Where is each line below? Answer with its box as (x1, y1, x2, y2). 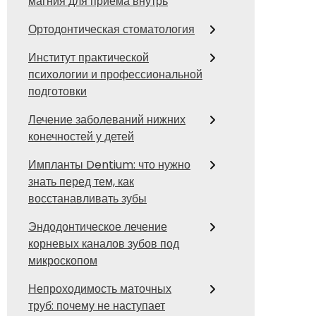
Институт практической (28, 49, 149, 66)
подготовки (28, 83, 87, 99)
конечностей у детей (28, 128, 134, 145)
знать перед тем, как (28, 174, 134, 190)
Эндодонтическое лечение (28, 219, 167, 235)
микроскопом (28, 253, 97, 269)
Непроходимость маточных (28, 281, 171, 297)
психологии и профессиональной (28, 66, 202, 83)
